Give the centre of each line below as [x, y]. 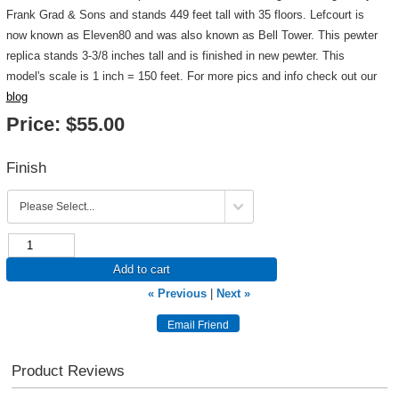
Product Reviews [68, 370]
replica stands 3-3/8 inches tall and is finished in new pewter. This [175, 56]
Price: [33, 124]
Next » [234, 293]
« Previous [178, 293]
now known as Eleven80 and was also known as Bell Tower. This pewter [191, 35]
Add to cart [141, 269]
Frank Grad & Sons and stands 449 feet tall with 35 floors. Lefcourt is [185, 15]
